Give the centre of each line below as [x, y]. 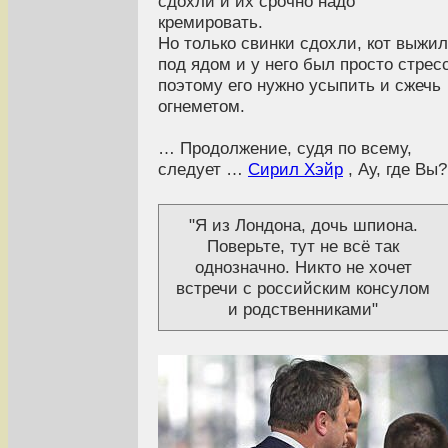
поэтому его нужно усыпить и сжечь [299, 85]
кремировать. [210, 22]
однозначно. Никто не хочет [303, 267]
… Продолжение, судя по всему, [285, 148]
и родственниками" [303, 309]
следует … [203, 169]
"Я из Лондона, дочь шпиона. [303, 225]
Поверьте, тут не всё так [303, 246]
